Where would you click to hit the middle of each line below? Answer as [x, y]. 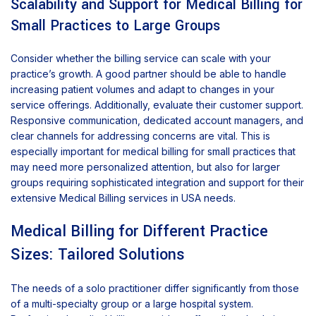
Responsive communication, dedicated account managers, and [157, 121]
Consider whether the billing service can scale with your [141, 59]
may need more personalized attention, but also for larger [145, 167]
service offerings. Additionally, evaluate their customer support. [157, 105]
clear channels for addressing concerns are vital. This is [140, 136]
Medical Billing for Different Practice [139, 232]
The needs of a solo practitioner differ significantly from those [155, 288]
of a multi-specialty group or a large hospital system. [132, 304]
